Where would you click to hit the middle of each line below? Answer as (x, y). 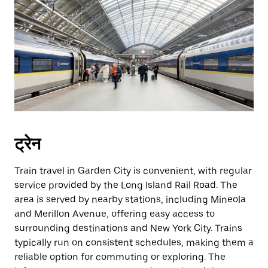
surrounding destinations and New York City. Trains (128, 228)
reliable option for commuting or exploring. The (120, 257)
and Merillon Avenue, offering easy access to (115, 214)
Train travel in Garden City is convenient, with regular (133, 171)
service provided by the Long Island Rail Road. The (126, 185)
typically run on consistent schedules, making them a (134, 243)
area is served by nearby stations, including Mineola (130, 200)
